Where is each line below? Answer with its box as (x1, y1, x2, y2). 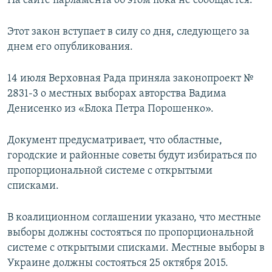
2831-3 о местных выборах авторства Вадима (7, 87, 226, 100)
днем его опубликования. (7, 41, 133, 53)
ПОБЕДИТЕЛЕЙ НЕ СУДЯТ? (22, 7, 114, 16)
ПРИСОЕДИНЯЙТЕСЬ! (11, 5, 87, 15)
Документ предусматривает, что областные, (7, 134, 222, 146)
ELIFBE (22, 50, 45, 59)
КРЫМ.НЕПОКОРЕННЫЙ (22, 29, 107, 38)
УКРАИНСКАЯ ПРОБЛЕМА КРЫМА (22, 72, 137, 81)
